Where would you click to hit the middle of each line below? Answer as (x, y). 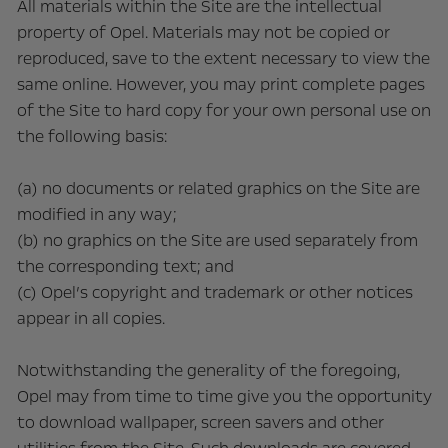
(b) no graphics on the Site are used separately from (217, 240)
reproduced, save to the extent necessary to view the (223, 58)
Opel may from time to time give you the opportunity (224, 396)
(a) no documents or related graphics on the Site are (218, 188)
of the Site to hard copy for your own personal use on (223, 110)
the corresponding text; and (125, 266)
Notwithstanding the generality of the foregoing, (208, 370)
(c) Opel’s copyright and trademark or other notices (214, 292)
